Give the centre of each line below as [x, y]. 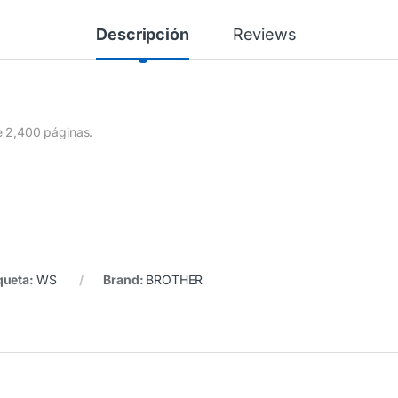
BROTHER [175, 279]
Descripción [143, 34]
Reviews [264, 34]
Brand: [125, 279]
